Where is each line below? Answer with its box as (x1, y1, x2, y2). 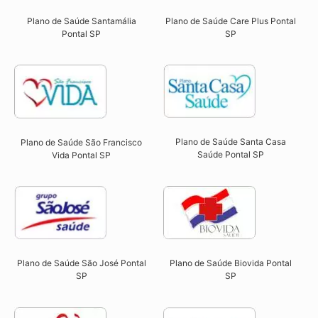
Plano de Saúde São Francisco (21, 136, 143, 148)
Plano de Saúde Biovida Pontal (169, 258, 292, 269)
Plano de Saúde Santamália (26, 15, 136, 26)
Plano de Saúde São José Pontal (16, 257, 146, 268)
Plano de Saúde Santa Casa (175, 136, 286, 148)
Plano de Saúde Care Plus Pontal (165, 15, 296, 26)
